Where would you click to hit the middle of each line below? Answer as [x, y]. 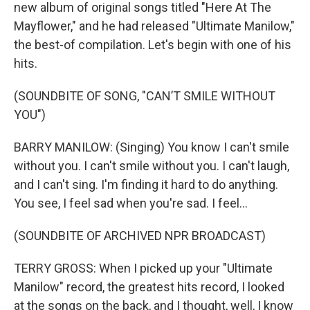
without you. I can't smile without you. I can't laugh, [152, 166]
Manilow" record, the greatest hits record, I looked [149, 287]
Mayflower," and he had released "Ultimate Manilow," [154, 26]
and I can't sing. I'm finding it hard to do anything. [146, 184]
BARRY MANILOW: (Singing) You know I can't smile [152, 147]
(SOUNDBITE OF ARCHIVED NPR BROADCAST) [140, 236]
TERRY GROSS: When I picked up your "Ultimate [143, 268]
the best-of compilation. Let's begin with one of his [153, 45]
